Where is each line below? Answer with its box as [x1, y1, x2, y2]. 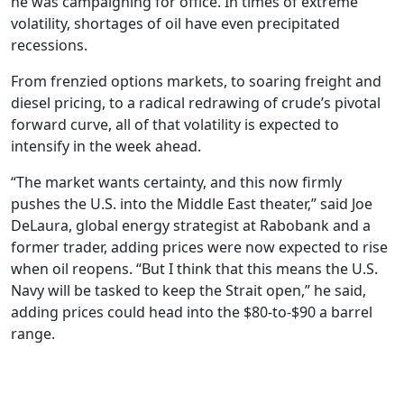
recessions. [11, 34, 91, 55]
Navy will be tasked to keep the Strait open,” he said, [11, 280, 366, 300]
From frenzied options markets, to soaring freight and [11, 70, 381, 91]
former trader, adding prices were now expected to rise [11, 236, 388, 257]
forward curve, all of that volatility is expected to [11, 114, 339, 134]
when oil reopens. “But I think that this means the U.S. [11, 258, 378, 279]
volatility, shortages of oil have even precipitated [11, 13, 340, 33]
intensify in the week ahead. [11, 135, 201, 156]
